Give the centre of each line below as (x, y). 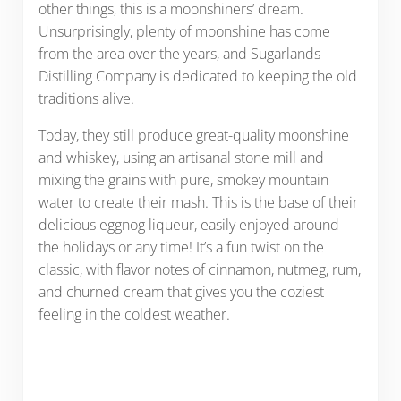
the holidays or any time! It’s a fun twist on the (181, 247)
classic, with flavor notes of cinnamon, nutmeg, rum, (199, 270)
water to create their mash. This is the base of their (198, 203)
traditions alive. (88, 99)
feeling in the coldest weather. (136, 315)
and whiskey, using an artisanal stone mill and (181, 158)
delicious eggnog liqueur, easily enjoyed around (188, 225)
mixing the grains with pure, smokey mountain (183, 180)
